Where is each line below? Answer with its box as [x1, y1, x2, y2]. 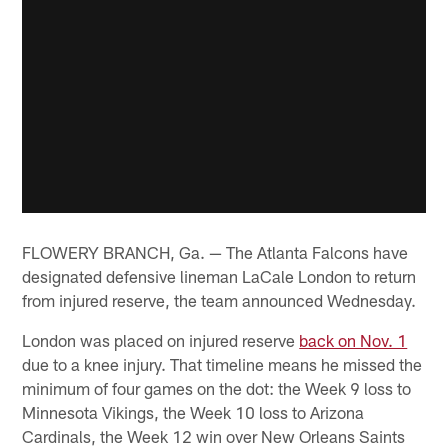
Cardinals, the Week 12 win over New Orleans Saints [22, 425, 406, 446]
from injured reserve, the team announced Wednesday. [22, 289, 417, 310]
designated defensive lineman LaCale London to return [22, 265, 417, 286]
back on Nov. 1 [299, 329, 408, 350]
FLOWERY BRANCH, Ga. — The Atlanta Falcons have [22, 241, 409, 262]
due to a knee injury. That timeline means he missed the [22, 353, 423, 374]
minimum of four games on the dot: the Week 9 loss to [22, 377, 412, 398]
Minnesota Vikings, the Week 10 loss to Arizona [22, 401, 365, 422]
